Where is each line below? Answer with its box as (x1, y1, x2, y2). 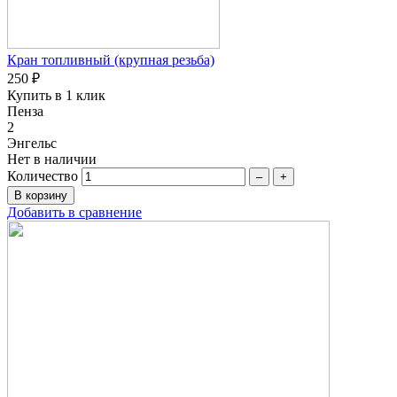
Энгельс (7, 135, 57, 151)
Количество (7, 167, 78, 183)
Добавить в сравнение (7, 204, 142, 220)
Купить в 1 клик (7, 87, 105, 103)
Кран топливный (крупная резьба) (7, 51, 214, 67)
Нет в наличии (7, 151, 97, 167)
